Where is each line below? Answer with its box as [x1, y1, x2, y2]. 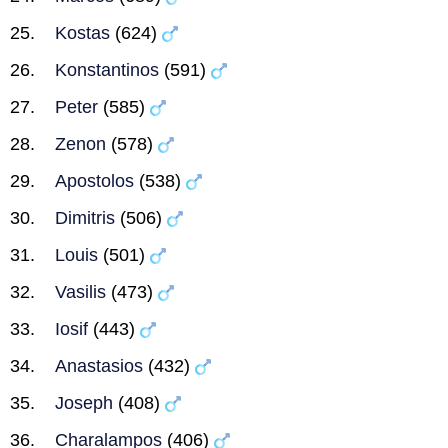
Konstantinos [55, 60, 159, 80]
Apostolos [55, 171, 134, 191]
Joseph [55, 393, 113, 413]
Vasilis [55, 282, 106, 302]
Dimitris [55, 208, 115, 228]
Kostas [55, 23, 110, 43]
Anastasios [55, 356, 143, 376]
